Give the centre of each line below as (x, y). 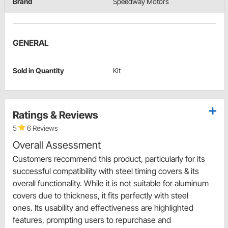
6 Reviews (42, 128)
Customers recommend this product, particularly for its (109, 159)
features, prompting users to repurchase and (92, 220)
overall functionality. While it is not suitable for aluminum (111, 183)
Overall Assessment (57, 145)
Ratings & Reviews (55, 115)
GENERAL (31, 43)
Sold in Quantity (38, 71)
